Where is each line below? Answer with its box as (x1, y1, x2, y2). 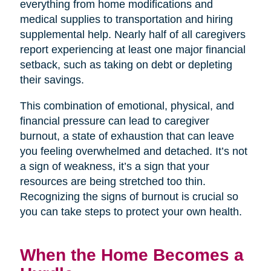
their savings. (19, 73, 84, 86)
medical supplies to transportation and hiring (19, 13, 233, 25)
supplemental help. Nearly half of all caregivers (19, 28, 246, 41)
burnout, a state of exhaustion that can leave (19, 129, 234, 142)
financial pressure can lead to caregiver (19, 114, 209, 127)
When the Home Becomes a (19, 244, 244, 264)
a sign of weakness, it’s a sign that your (19, 160, 209, 172)
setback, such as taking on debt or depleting (19, 58, 232, 71)
